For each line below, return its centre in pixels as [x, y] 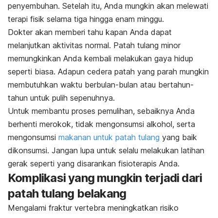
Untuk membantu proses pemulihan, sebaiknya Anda [101, 111]
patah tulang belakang [67, 194]
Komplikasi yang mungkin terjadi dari [105, 178]
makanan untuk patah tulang [109, 137]
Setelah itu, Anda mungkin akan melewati [135, 6]
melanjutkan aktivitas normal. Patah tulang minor [94, 45]
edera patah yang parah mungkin [150, 72]
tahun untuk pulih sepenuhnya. [63, 98]
